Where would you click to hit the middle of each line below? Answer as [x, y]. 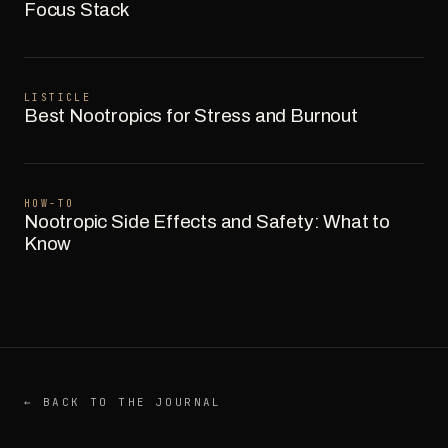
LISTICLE [58, 98]
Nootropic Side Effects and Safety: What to [207, 222]
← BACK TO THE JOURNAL [123, 402]
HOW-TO [49, 204]
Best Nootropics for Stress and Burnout [191, 116]
